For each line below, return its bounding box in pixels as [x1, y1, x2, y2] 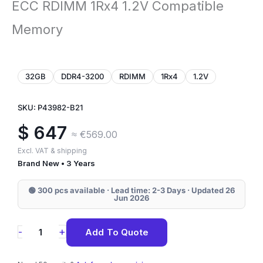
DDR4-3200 [61, 71, 104, 81]
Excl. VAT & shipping [18, 146, 87, 155]
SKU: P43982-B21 [18, 102, 83, 112]
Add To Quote [85, 227, 149, 238]
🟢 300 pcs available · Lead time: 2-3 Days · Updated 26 [28, 185, 235, 195]
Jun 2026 [114, 193, 149, 203]
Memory [12, 21, 63, 37]
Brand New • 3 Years [18, 158, 95, 168]
